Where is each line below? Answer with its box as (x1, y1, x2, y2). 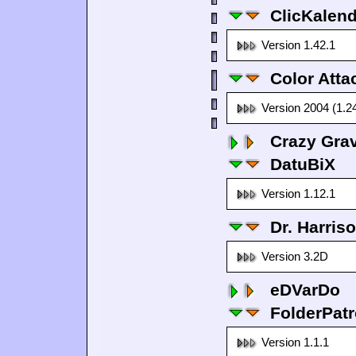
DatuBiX (270, 155, 335, 173)
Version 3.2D (261, 250, 328, 263)
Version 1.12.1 (261, 188, 335, 200)
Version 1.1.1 (261, 336, 329, 349)
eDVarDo (270, 281, 340, 299)
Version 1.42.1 (261, 39, 335, 52)
